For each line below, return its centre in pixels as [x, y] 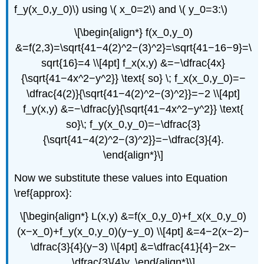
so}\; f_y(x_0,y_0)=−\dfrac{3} [133, 124]
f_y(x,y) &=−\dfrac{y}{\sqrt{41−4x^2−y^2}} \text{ [133, 109]
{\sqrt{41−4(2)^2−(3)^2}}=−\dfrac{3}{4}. [133, 139]
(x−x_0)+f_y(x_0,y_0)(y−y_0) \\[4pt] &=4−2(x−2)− [133, 231]
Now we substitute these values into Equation [121, 178]
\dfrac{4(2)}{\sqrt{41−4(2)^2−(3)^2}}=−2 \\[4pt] [133, 93]
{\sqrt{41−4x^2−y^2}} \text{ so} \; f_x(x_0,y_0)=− [133, 78]
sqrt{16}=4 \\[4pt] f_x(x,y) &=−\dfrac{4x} [133, 63]
